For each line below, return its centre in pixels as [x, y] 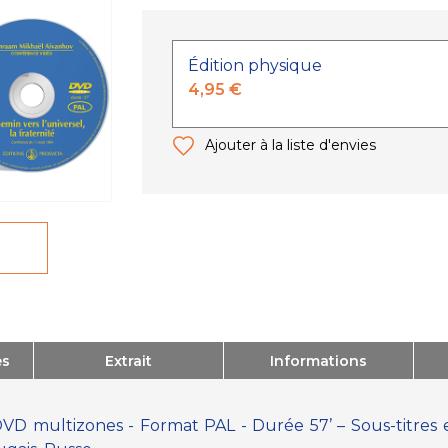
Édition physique [254, 66]
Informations [318, 360]
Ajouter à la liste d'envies [290, 144]
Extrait [128, 360]
